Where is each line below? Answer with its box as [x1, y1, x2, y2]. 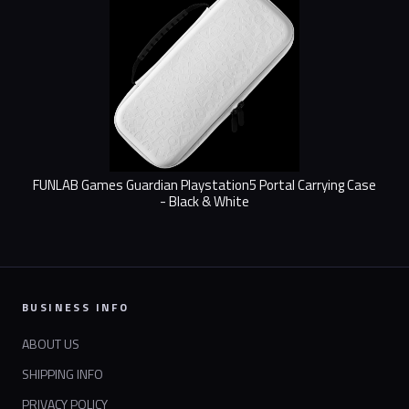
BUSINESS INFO [22, 299, 130, 317]
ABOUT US [22, 334, 79, 354]
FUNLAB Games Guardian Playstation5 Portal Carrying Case [33, 174, 376, 196]
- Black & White [160, 191, 249, 213]
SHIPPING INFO [22, 364, 103, 384]
